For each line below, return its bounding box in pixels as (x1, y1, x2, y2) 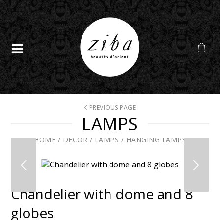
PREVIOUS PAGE (87, 103, 136, 111)
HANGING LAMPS (126, 135, 186, 144)
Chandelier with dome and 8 (11, 185, 193, 203)
